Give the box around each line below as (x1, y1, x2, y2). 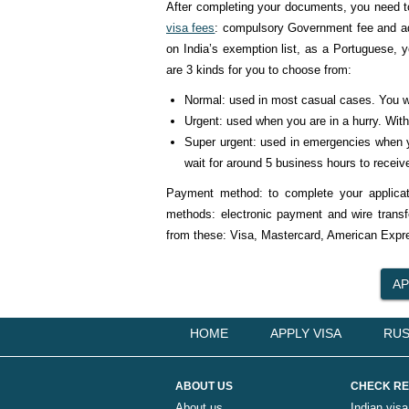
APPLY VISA (270, 326, 341, 341)
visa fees (166, 21, 215, 35)
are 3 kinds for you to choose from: (166, 63, 351, 77)
